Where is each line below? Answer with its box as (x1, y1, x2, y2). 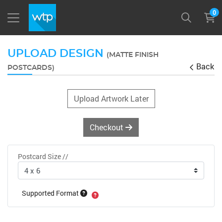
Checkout (90, 122, 125, 132)
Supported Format (22, 188, 80, 198)
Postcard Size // (18, 152, 68, 161)
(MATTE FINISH (107, 52, 159, 58)
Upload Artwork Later (73, 93, 149, 104)
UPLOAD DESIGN (7, 48, 107, 59)
